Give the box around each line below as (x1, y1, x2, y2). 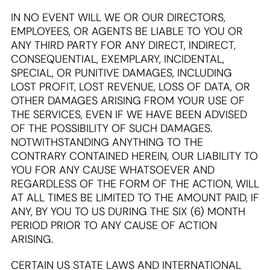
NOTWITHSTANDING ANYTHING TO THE (11, 135, 203, 149)
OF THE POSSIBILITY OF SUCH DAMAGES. (11, 121, 212, 136)
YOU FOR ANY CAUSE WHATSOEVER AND (11, 163, 215, 177)
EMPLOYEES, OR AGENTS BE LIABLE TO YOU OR (11, 24, 243, 39)
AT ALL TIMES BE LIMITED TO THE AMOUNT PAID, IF (11, 190, 259, 205)
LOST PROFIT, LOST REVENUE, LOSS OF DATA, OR (11, 80, 250, 94)
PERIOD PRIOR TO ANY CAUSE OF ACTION (11, 218, 217, 233)
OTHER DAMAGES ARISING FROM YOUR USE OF (11, 93, 245, 108)
